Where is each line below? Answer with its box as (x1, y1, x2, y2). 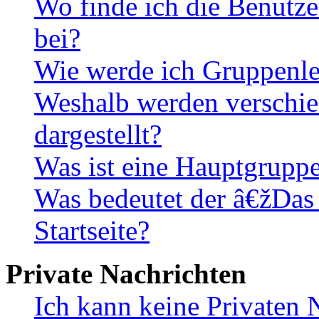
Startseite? (34, 215, 150, 246)
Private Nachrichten (6, 258, 246, 290)
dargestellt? (34, 119, 162, 150)
